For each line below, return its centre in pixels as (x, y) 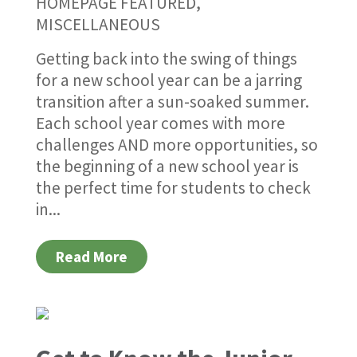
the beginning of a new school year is (167, 167)
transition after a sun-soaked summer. (172, 102)
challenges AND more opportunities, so (177, 145)
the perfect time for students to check (173, 188)
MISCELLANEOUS (98, 25)
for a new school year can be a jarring (169, 80)
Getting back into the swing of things (166, 59)
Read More (91, 257)
